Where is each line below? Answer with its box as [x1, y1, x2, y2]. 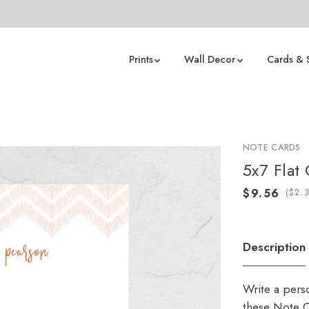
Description [242, 237, 306, 256]
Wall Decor [184, 52, 236, 66]
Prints [128, 52, 153, 66]
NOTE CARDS [242, 141, 301, 154]
